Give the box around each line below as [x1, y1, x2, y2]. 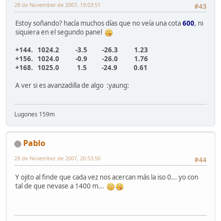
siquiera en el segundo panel [15, 27, 105, 37]
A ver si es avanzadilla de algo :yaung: [15, 80, 129, 90]
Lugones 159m [14, 110, 55, 119]
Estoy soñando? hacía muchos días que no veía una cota [15, 18, 183, 28]
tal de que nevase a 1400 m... [15, 181, 107, 190]
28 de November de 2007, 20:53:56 [14, 154, 101, 162]
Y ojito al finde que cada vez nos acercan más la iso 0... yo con [15, 172, 198, 182]
